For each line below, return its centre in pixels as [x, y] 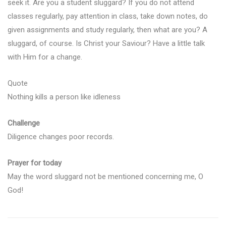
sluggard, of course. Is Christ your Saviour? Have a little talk [106, 43]
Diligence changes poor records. [61, 136]
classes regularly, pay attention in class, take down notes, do [108, 16]
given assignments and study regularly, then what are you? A [107, 30]
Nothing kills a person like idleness [64, 97]
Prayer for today [35, 163]
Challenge [24, 123]
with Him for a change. [45, 57]
